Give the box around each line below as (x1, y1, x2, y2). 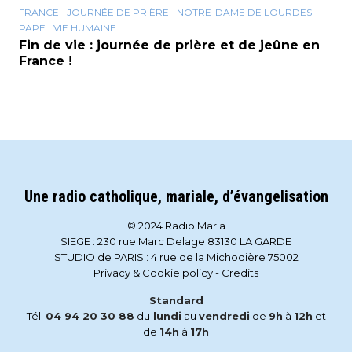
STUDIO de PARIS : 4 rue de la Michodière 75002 (53, 251, 299, 264)
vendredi (198, 310, 250, 323)
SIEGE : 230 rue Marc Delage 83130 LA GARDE (60, 235, 291, 248)
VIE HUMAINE (53, 22, 116, 35)
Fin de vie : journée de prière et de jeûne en (19, 38, 320, 53)
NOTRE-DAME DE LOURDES (177, 6, 312, 19)
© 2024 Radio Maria (126, 219, 225, 233)
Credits (222, 266, 258, 280)
